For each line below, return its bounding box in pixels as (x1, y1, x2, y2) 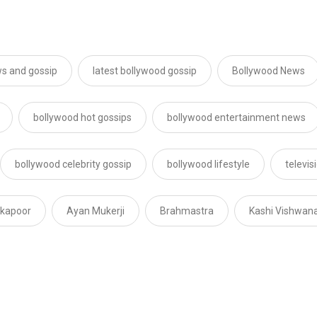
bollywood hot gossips (33, 112, 132, 124)
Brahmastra (160, 205, 214, 217)
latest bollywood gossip (93, 65, 197, 77)
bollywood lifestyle (167, 158, 250, 171)
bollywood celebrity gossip (15, 158, 132, 171)
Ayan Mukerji (67, 205, 125, 217)
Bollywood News (232, 65, 305, 77)
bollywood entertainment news (167, 112, 306, 124)
